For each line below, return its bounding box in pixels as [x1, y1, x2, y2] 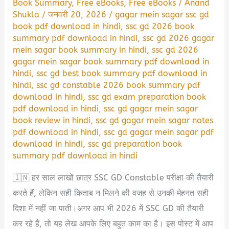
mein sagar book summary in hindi [13, 45, 147, 55]
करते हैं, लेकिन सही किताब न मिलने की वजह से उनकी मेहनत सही [13, 188, 209, 198]
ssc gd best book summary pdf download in [36, 68, 208, 79]
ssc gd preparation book [88, 139, 182, 149]
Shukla [13, 10, 42, 20]
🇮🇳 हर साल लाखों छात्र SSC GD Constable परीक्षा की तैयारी [13, 172, 214, 182]
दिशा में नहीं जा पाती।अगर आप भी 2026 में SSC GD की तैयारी [13, 203, 204, 213]
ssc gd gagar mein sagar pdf [104, 127, 214, 138]
